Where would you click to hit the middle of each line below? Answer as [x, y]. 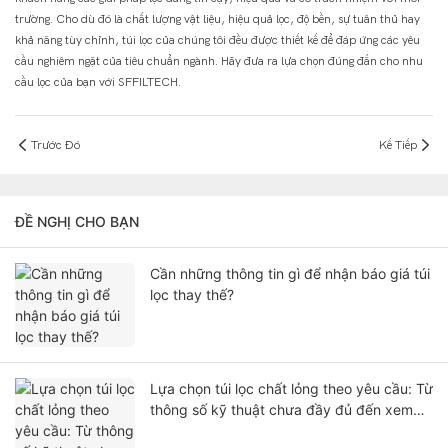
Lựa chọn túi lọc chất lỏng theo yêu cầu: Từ [291, 389]
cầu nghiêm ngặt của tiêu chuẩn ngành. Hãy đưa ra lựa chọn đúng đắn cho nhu [219, 61]
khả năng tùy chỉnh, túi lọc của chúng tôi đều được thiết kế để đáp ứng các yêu [217, 40]
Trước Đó [55, 144]
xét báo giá [187, 431]
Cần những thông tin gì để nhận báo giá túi [290, 274]
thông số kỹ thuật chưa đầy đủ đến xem [281, 410]
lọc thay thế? [192, 295]
